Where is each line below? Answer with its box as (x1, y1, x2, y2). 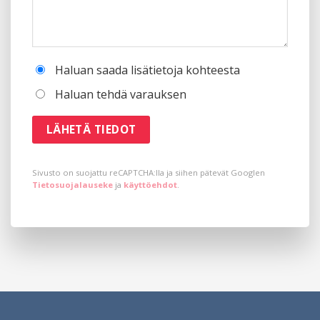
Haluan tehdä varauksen (55, 86, 186, 102)
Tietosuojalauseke (32, 179, 113, 191)
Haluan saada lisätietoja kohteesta (55, 61, 240, 78)
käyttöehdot (124, 179, 177, 191)
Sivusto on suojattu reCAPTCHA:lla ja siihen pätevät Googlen (32, 167, 265, 179)
